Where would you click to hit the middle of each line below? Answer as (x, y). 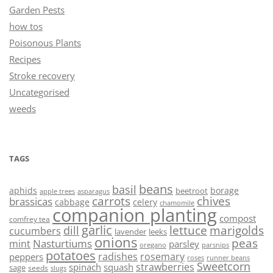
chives (214, 200)
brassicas (31, 201)
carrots (111, 200)
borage (225, 190)
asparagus (94, 191)
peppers (26, 257)
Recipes (25, 59)
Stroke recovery (42, 75)
